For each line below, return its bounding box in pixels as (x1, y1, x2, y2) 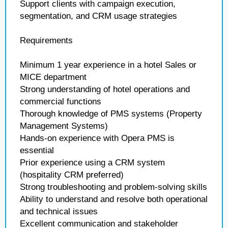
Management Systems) (20, 121, 108, 131)
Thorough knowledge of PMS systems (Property (20, 109, 202, 119)
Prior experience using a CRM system (20, 158, 165, 167)
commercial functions (20, 97, 101, 106)
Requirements (20, 36, 73, 45)
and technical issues (20, 207, 98, 216)
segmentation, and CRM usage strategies (20, 11, 177, 21)
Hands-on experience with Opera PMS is (20, 133, 175, 143)
